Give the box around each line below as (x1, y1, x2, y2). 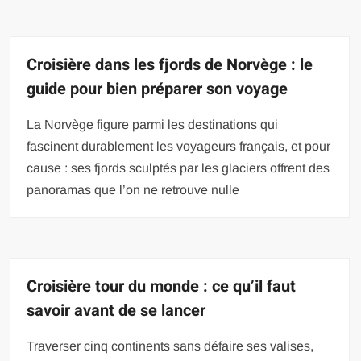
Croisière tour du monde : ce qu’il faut (27, 274, 297, 298)
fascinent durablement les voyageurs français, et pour (27, 139, 331, 153)
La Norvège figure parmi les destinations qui (27, 117, 279, 131)
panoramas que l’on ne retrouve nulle (27, 182, 240, 197)
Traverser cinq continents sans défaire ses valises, (27, 338, 314, 353)
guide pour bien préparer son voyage (27, 77, 288, 101)
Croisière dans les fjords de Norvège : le (27, 52, 313, 77)
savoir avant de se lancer (27, 298, 206, 322)
